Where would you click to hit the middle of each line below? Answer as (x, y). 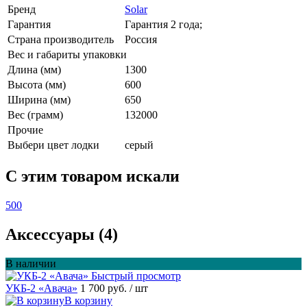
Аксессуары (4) (62, 234)
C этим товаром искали (93, 176)
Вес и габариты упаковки (67, 55)
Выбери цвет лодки (53, 145)
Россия (141, 40)
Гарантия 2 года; (163, 25)
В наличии (31, 263)
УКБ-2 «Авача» (41, 288)
